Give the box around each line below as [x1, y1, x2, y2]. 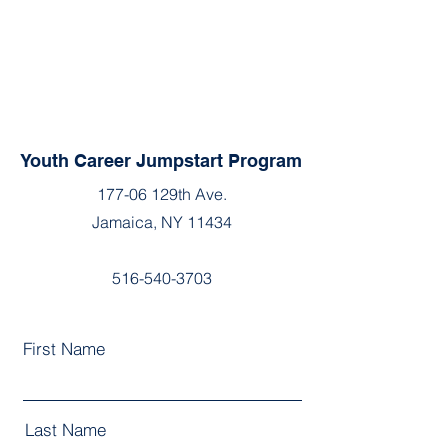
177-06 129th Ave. [97, 184, 227, 204]
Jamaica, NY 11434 [92, 212, 232, 232]
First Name [23, 338, 105, 359]
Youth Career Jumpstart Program [20, 150, 302, 171]
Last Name [25, 419, 106, 440]
